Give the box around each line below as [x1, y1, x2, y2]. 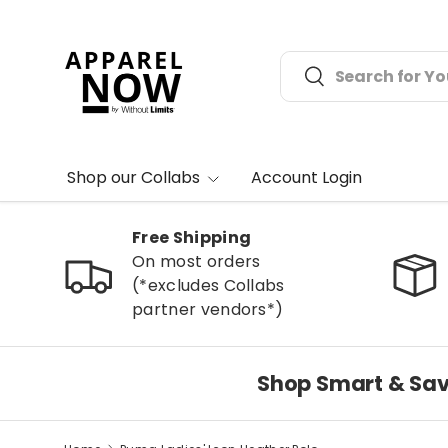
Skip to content [85, 26, 209, 46]
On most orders [132, 249, 261, 273]
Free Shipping [132, 225, 252, 249]
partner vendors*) [132, 297, 284, 321]
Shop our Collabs [67, 165, 200, 189]
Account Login [251, 165, 362, 189]
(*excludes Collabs [132, 273, 285, 297]
